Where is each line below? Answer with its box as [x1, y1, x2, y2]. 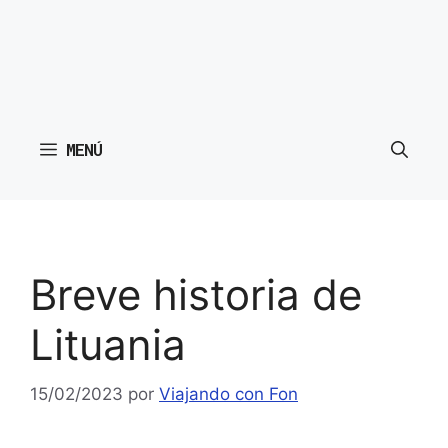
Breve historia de [30, 269, 362, 320]
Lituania [30, 319, 186, 370]
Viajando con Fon [159, 383, 298, 404]
